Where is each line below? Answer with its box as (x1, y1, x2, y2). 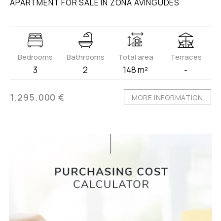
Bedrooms (17, 52, 53, 63)
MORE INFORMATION (131, 93, 203, 103)
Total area (117, 52, 153, 63)
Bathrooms (66, 52, 105, 63)
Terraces (170, 52, 202, 63)
